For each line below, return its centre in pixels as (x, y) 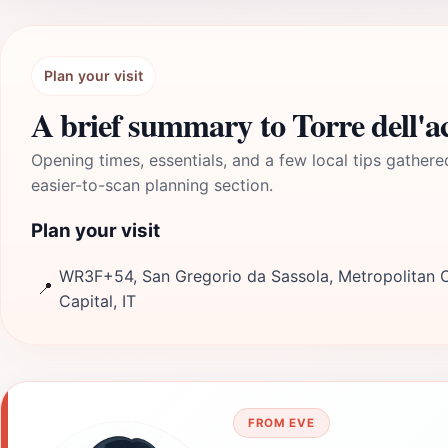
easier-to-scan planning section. (152, 185)
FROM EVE (281, 422)
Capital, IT (97, 300)
